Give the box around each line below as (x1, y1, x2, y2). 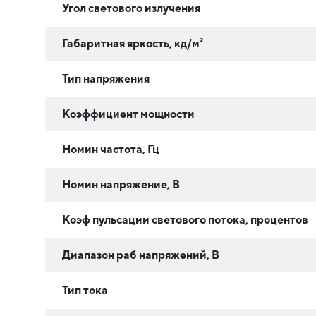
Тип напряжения (62, 71, 150, 85)
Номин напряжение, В (62, 177, 180, 191)
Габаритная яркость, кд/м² (62, 36, 203, 50)
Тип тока (62, 283, 108, 297)
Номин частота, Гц (62, 142, 159, 156)
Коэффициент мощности (62, 107, 195, 121)
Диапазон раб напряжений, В (62, 248, 219, 262)
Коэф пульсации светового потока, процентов (62, 212, 308, 226)
